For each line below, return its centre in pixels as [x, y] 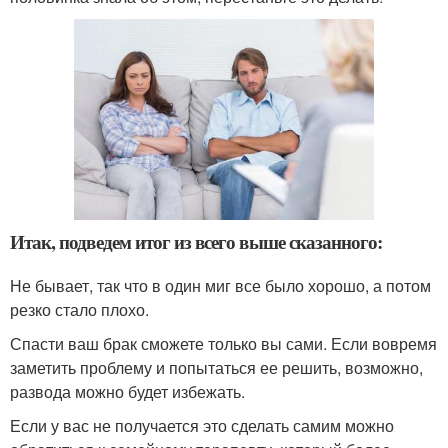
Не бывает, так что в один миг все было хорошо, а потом [220, 286]
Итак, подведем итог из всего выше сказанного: [196, 242]
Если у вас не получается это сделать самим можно [202, 426]
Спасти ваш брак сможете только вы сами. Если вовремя [223, 344]
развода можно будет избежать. [127, 392]
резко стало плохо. [79, 310]
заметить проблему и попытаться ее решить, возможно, [216, 368]
